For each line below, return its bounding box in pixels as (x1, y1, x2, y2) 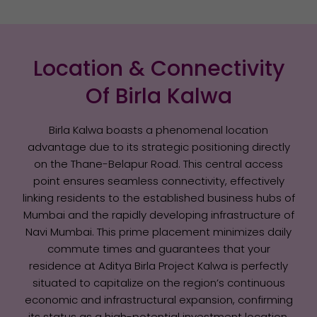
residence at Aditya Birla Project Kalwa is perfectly (29, 258, 288, 273)
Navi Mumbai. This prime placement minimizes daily (25, 224, 292, 239)
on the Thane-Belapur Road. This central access (34, 156, 283, 171)
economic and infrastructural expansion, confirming (24, 292, 293, 307)
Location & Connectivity (33, 53, 284, 83)
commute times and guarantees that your (47, 241, 270, 256)
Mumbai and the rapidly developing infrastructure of (23, 207, 294, 222)
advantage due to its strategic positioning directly (27, 139, 290, 154)
